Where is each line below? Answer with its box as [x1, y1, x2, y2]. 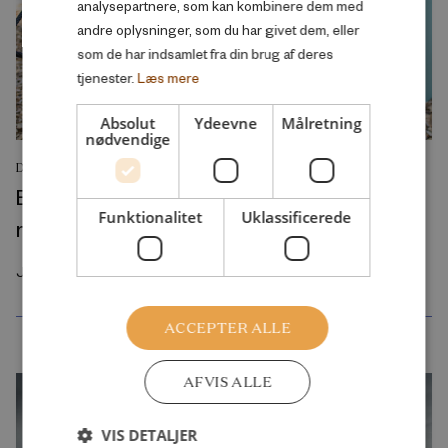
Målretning [281, 112, 362, 133]
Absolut [100, 112, 156, 133]
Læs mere [137, 68, 200, 86]
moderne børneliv [16, 213, 183, 242]
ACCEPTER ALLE [164, 318, 291, 337]
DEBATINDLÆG [16, 159, 114, 175]
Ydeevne [194, 112, 258, 133]
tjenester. [77, 68, 135, 86]
